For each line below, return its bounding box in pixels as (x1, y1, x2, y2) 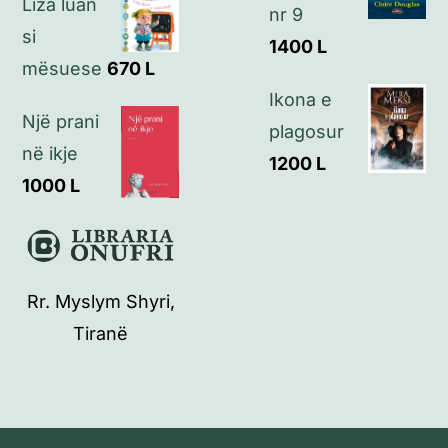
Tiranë (73, 323, 129, 345)
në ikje (22, 143, 79, 165)
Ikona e (269, 89, 332, 111)
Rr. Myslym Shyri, (26, 291, 175, 313)
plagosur (269, 121, 344, 143)
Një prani (22, 111, 100, 133)
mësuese (22, 58, 103, 80)
